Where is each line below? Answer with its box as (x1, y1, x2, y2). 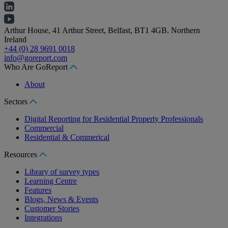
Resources (4, 150, 39, 159)
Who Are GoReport (4, 62, 70, 71)
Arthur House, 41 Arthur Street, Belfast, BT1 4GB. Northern (4, 25, 200, 35)
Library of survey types (24, 167, 99, 176)
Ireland (4, 35, 26, 44)
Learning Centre (24, 176, 77, 185)
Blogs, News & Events (24, 194, 98, 204)
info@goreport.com (4, 53, 67, 62)
